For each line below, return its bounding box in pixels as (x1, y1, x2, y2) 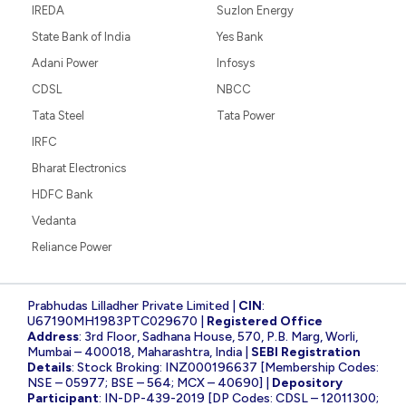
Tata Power (217, 108, 275, 122)
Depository (272, 374, 343, 391)
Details (27, 359, 72, 375)
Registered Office (207, 313, 323, 329)
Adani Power (32, 55, 98, 70)
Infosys (217, 55, 255, 70)
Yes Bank (217, 29, 263, 43)
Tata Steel (32, 108, 84, 122)
